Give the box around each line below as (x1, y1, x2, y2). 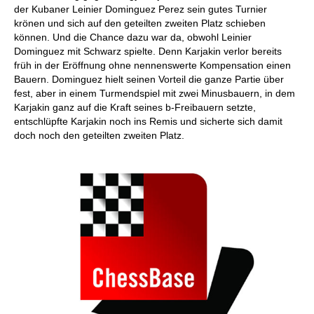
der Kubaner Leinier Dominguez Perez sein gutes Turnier (14, 4, 267, 15)
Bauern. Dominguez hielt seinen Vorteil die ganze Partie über (14, 74, 284, 85)
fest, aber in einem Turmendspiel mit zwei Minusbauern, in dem (14, 88, 295, 99)
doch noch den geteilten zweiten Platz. (14, 130, 184, 141)
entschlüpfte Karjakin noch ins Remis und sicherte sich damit (14, 116, 282, 127)
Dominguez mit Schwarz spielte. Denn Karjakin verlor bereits (14, 46, 282, 57)
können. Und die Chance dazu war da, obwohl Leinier (14, 32, 252, 43)
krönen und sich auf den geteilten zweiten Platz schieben (14, 18, 266, 29)
